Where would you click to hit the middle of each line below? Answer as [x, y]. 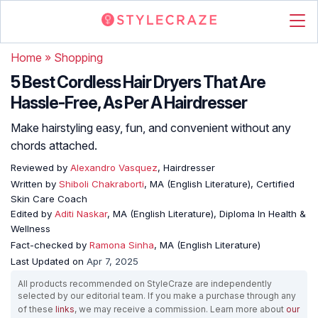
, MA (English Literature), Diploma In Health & [207, 214]
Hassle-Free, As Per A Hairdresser [129, 103]
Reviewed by [39, 168]
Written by [35, 184]
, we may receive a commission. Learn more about [180, 309]
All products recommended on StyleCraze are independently [145, 284]
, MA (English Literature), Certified [219, 184]
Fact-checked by [50, 245]
